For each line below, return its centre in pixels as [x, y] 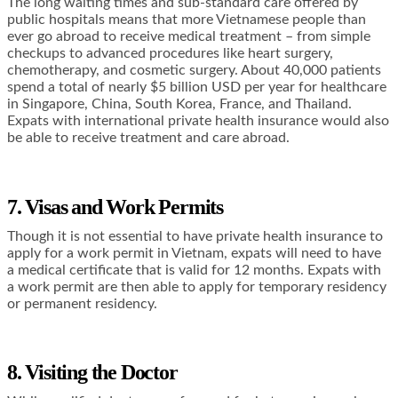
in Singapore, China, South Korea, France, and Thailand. [179, 103]
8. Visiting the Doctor [92, 373]
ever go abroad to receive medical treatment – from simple [189, 36]
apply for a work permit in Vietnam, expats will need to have [194, 253]
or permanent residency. [82, 303]
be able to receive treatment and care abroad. [148, 137]
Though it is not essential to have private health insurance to [195, 236]
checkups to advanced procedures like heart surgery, [170, 53]
